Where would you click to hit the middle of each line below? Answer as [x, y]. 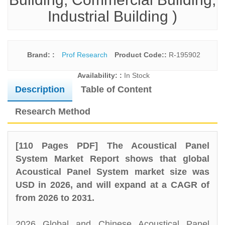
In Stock [137, 75]
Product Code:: [141, 55]
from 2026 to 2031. [55, 198]
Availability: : [101, 75]
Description [40, 89]
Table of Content [116, 89]
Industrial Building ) [113, 16]
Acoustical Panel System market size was [113, 172]
